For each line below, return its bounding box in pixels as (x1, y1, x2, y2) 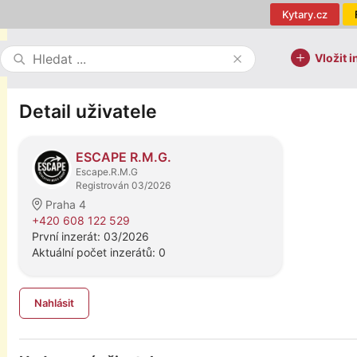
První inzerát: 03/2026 (32, 229, 149, 243)
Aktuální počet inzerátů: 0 (32, 245, 166, 259)
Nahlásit (34, 296, 74, 309)
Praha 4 (45, 198, 86, 211)
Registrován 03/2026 (76, 179, 171, 191)
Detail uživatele (19, 100, 157, 123)
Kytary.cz (282, 8, 328, 21)
